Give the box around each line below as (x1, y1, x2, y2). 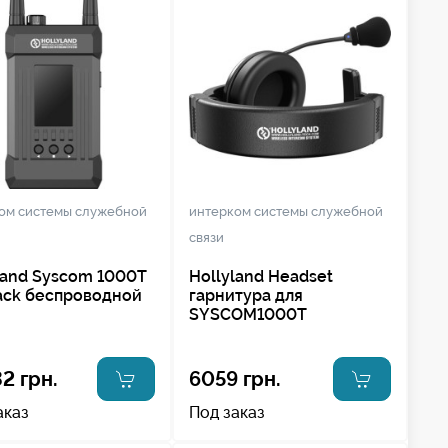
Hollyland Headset (188, 266, 333, 286)
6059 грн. (188, 366, 281, 391)
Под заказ (188, 402, 265, 422)
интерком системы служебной (188, 203, 383, 219)
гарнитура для (188, 285, 303, 305)
